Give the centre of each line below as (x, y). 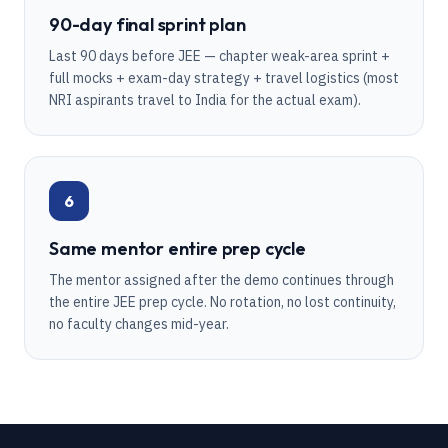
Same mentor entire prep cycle (177, 248)
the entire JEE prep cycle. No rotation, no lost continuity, (222, 302)
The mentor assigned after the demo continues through (221, 280)
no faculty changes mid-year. (139, 324)
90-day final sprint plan (147, 24)
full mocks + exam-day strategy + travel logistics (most (224, 78)
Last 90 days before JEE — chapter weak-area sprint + (219, 56)
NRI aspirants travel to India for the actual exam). (205, 100)
